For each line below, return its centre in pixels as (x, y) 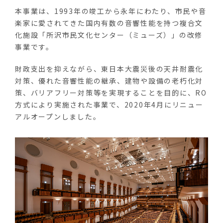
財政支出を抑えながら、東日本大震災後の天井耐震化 (109, 68)
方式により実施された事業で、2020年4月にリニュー (109, 104)
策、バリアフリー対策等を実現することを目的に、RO (111, 92)
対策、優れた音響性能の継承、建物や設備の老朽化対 (109, 80)
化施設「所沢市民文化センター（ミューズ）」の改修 (109, 35)
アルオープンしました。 (58, 116)
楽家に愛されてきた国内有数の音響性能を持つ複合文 (109, 23)
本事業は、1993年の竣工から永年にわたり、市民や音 (111, 11)
